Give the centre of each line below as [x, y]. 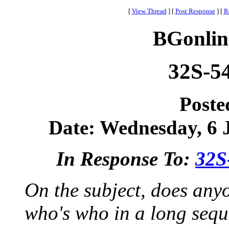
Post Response [195, 11]
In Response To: [126, 159]
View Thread [149, 11]
